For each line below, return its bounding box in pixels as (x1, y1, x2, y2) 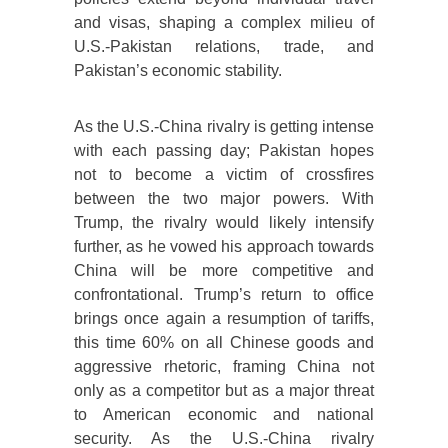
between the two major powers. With (74, 190, 374, 208)
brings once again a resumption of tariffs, (74, 310, 374, 328)
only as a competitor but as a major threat (74, 382, 374, 400)
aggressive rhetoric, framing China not (74, 358, 374, 376)
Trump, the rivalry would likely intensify (74, 214, 374, 232)
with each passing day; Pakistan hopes (74, 142, 374, 160)
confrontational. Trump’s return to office (74, 286, 374, 304)
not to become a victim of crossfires (74, 166, 374, 184)
